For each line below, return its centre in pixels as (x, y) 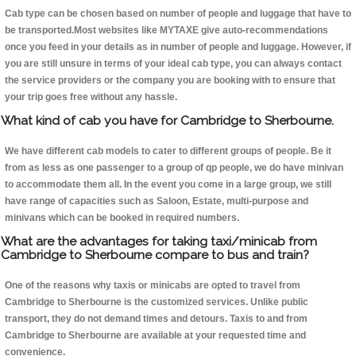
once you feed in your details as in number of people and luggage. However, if (178, 47)
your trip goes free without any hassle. (91, 97)
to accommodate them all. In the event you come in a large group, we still (168, 185)
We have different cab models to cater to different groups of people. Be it (168, 151)
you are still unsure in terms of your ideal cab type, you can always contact (173, 64)
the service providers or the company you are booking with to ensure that (170, 81)
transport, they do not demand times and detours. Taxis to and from (156, 319)
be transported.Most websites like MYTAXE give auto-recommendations (166, 31)
